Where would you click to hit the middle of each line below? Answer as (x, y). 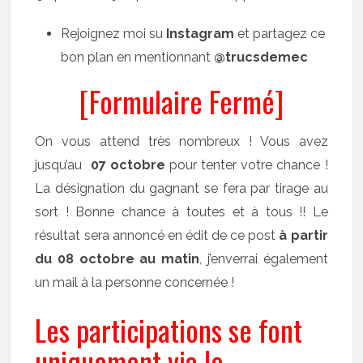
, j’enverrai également (264, 258)
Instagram (201, 33)
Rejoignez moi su (114, 33)
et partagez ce (280, 33)
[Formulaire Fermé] (181, 100)
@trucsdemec (261, 57)
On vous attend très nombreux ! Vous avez (181, 141)
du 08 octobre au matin (117, 258)
